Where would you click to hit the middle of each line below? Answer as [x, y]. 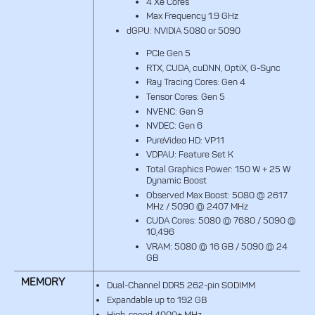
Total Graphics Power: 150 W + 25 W [218, 169]
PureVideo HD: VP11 [185, 140]
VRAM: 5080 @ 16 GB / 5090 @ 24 [217, 247]
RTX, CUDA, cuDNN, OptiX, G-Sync [213, 67]
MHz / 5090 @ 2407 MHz [197, 206]
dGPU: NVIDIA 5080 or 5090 [183, 30]
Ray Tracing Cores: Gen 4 [195, 82]
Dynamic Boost [176, 181]
